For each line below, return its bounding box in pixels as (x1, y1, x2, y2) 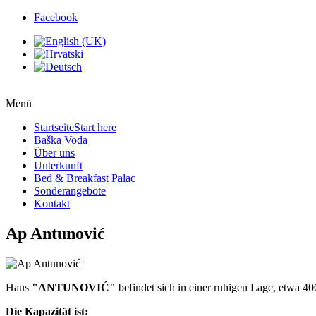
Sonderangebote (34, 185, 106, 197)
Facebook (34, 11, 78, 23)
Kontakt (34, 197, 70, 209)
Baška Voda (34, 134, 87, 146)
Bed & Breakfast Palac (34, 172, 135, 184)
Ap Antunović (6, 224, 105, 243)
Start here (74, 121, 116, 133)
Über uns (34, 147, 75, 159)
